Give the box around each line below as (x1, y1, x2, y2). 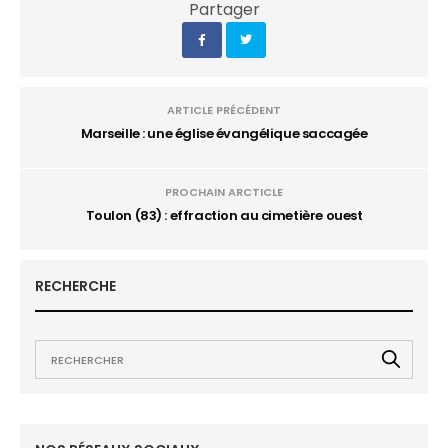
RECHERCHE (35, 276, 116, 296)
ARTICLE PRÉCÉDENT (167, 102, 281, 118)
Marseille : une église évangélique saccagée (80, 124, 368, 143)
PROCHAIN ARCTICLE (165, 184, 283, 200)
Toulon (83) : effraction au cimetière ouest (85, 206, 363, 225)
